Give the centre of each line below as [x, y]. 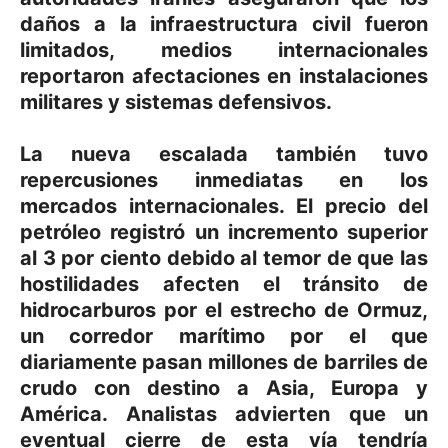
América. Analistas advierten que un [224, 414]
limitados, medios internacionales [224, 50]
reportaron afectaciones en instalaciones [224, 76]
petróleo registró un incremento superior [224, 232]
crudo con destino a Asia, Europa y [224, 388]
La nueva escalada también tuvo [224, 154]
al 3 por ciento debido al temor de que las [224, 258]
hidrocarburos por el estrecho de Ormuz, [224, 310]
